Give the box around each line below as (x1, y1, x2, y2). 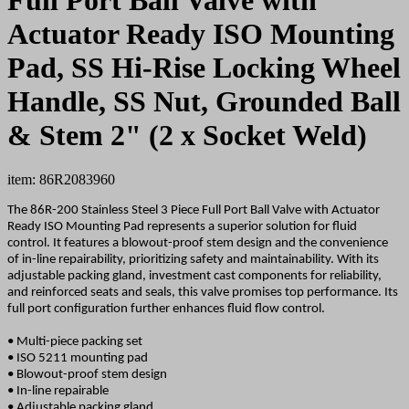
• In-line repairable (7, 384, 109, 399)
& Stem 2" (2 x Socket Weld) (7, 118, 367, 152)
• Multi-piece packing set (7, 335, 142, 350)
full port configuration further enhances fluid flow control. (7, 302, 325, 317)
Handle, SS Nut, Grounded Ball (7, 84, 401, 118)
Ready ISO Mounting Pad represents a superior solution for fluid (7, 220, 357, 235)
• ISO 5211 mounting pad (7, 351, 148, 366)
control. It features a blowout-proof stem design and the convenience (7, 236, 388, 251)
